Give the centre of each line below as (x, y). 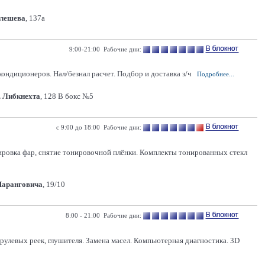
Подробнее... (216, 74)
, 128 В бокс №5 (67, 96)
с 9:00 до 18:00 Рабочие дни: (99, 127)
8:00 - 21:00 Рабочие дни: (104, 215)
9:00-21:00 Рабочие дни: (105, 49)
